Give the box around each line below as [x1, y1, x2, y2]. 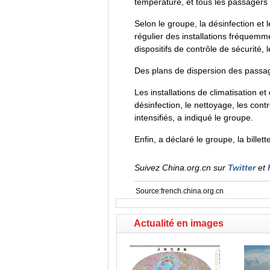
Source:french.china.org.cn [135, 187, 224, 195]
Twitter [227, 163, 256, 172]
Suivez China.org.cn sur [134, 163, 228, 172]
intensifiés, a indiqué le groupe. [134, 113, 253, 122]
